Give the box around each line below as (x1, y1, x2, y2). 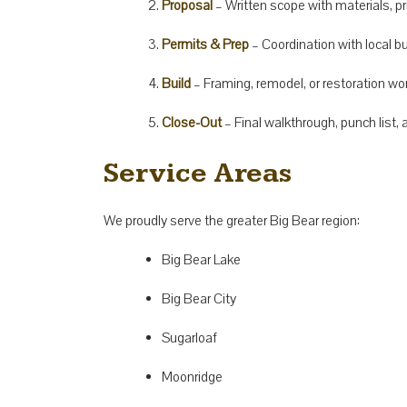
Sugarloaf (162, 328, 217, 347)
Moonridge (162, 367, 223, 386)
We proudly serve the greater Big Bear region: (104, 211, 360, 230)
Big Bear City (162, 289, 236, 308)
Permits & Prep (162, 35, 249, 54)
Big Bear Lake (162, 250, 241, 269)
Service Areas (104, 156, 292, 190)
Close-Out (162, 113, 222, 132)
